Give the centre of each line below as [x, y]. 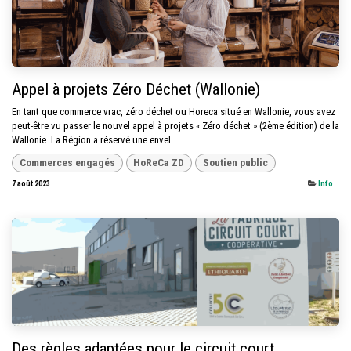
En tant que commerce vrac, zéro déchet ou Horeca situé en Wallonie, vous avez [174, 111]
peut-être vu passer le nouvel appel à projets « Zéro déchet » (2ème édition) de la [175, 125]
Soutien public [235, 163]
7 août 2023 [31, 184]
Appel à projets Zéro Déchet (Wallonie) [136, 89]
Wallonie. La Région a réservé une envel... [95, 139]
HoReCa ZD [159, 163]
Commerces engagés [67, 163]
